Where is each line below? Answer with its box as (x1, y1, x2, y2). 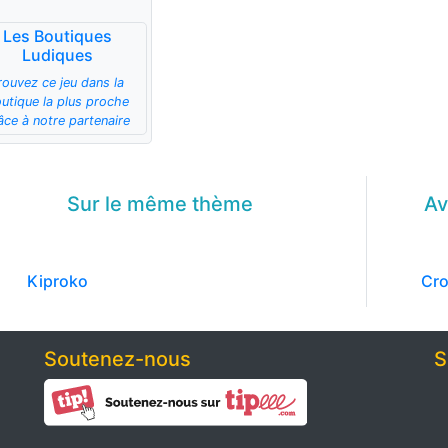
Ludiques (21, 45, 93, 66)
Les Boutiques (2, 26, 112, 47)
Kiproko (26, 271, 88, 292)
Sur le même (66, 192, 192, 217)
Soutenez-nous (44, 347, 191, 372)
